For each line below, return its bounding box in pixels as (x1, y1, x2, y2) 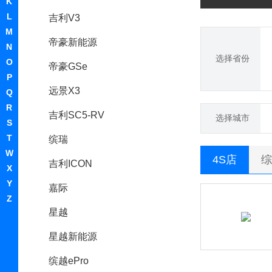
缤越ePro (49, 256, 89, 266)
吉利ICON (49, 158, 92, 169)
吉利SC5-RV (49, 110, 104, 120)
